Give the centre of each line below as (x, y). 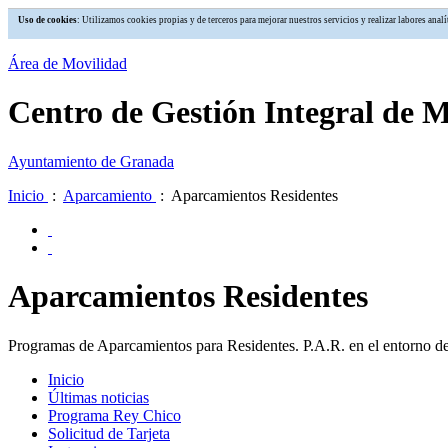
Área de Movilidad (67, 63)
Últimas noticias (98, 397)
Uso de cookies (47, 20)
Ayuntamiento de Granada (91, 161)
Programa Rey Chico (114, 415)
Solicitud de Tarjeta (109, 433)
